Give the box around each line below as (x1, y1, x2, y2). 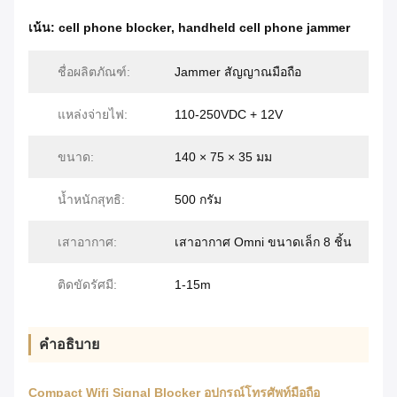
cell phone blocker (58, 20, 171, 35)
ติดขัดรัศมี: (58, 277, 117, 292)
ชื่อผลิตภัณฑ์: (58, 65, 130, 80)
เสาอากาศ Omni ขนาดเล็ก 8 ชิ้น (175, 235, 352, 250)
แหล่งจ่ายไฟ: (58, 107, 128, 122)
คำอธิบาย (39, 337, 99, 353)
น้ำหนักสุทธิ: (58, 192, 125, 207)
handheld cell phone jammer (178, 20, 350, 35)
